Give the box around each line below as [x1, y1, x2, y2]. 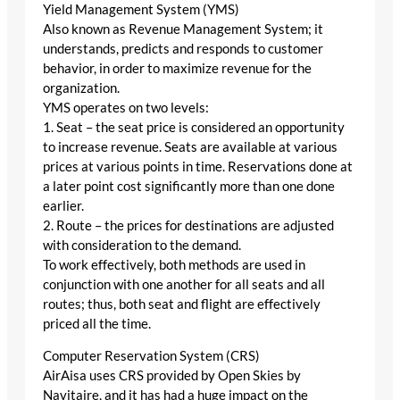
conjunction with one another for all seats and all [43, 276, 325, 292]
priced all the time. [43, 315, 151, 331]
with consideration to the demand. [43, 237, 241, 253]
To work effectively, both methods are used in [43, 256, 305, 272]
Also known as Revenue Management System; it [43, 21, 323, 37]
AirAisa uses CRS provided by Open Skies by [43, 368, 301, 384]
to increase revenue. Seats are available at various [43, 138, 337, 154]
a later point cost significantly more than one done [43, 178, 335, 194]
